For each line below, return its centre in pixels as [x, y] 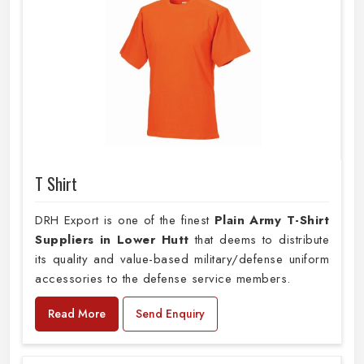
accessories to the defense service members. [163, 279]
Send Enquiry [170, 314]
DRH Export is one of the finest [125, 221]
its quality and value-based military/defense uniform [182, 260]
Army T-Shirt [290, 221]
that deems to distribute [259, 240]
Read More [77, 314]
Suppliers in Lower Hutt [112, 240]
